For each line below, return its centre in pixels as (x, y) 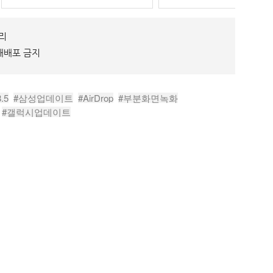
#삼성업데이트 (43, 97)
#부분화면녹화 (148, 97)
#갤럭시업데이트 (36, 112)
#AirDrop (96, 97)
